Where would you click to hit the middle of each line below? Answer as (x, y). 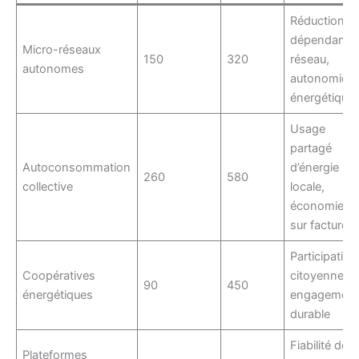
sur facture (319, 225)
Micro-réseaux (62, 49)
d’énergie (315, 167)
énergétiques (58, 294)
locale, (308, 186)
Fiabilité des (323, 345)
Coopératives (59, 275)
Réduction (318, 20)
